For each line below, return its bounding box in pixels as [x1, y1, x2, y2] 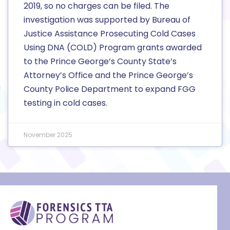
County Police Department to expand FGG [24, 83, 196, 95]
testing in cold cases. [24, 97, 107, 109]
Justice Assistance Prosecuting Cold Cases [24, 28, 196, 40]
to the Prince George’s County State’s [24, 55, 177, 68]
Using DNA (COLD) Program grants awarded [24, 42, 202, 54]
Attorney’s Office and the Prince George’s [24, 69, 193, 82]
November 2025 [24, 130, 72, 140]
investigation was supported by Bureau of [24, 14, 190, 26]
